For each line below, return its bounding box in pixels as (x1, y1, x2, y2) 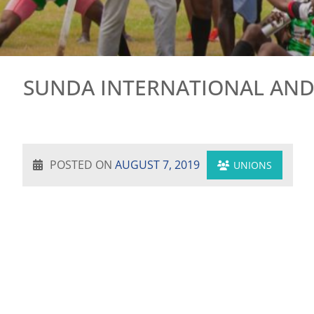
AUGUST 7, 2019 (115, 157, 200, 172)
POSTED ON (50, 157, 115, 172)
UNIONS (233, 158, 272, 172)
